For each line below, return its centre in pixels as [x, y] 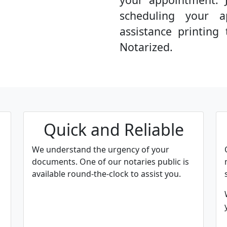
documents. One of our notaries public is [110, 162]
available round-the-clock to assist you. [106, 174]
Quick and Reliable [113, 129]
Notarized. [146, 47]
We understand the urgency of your [101, 149]
